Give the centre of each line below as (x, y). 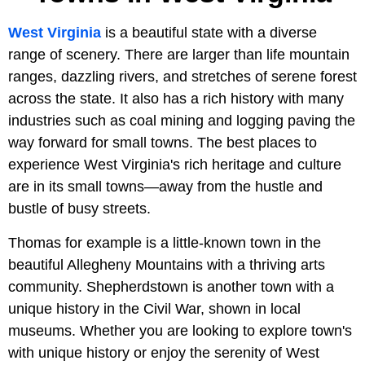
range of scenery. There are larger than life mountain (179, 54)
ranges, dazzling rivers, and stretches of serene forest (182, 76)
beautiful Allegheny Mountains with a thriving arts (167, 264)
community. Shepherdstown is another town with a (171, 286)
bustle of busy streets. (79, 208)
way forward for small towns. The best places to (163, 142)
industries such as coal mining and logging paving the (182, 120)
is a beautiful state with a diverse (209, 32)
